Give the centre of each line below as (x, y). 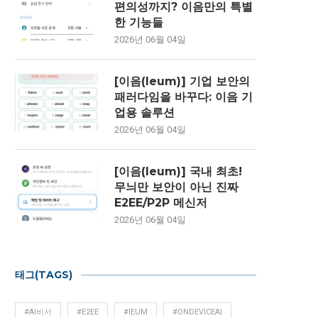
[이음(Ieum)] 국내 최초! (178, 171)
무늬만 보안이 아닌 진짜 (176, 187)
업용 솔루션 (144, 112)
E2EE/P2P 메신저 (161, 202)
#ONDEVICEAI (197, 312)
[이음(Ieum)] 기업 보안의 (182, 81)
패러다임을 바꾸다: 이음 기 (183, 97)
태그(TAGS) (44, 274)
